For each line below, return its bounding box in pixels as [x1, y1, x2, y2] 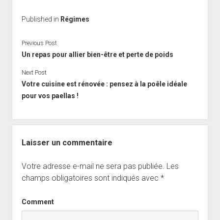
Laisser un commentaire [21, 137, 112, 147]
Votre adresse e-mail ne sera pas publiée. [21, 161, 165, 171]
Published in [21, 15, 60, 23]
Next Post [21, 69, 47, 76]
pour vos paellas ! [21, 91, 79, 100]
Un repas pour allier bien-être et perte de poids [21, 50, 173, 58]
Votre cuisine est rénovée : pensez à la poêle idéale [21, 80, 187, 88]
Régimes [60, 15, 89, 23]
